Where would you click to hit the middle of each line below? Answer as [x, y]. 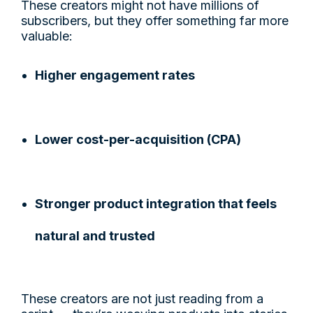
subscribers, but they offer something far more [155, 20]
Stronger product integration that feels [156, 203]
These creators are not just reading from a [142, 298]
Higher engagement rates [115, 75]
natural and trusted [95, 235]
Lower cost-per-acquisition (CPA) [138, 139]
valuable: [47, 36]
